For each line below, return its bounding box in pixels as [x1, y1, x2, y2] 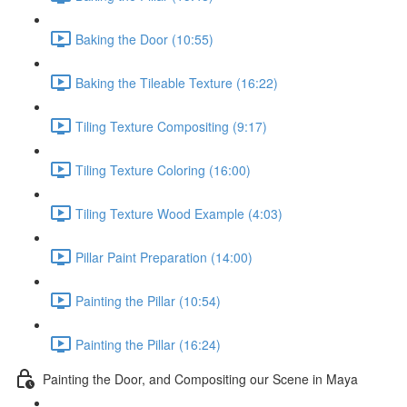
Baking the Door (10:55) [75, 29, 213, 48]
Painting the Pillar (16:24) [75, 334, 221, 353]
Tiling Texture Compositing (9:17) [75, 116, 267, 135]
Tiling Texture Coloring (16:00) [75, 160, 251, 179]
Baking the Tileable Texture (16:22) [75, 73, 278, 92]
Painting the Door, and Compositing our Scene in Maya [43, 369, 358, 388]
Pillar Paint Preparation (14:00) [75, 247, 253, 266]
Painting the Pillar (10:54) [75, 291, 221, 310]
